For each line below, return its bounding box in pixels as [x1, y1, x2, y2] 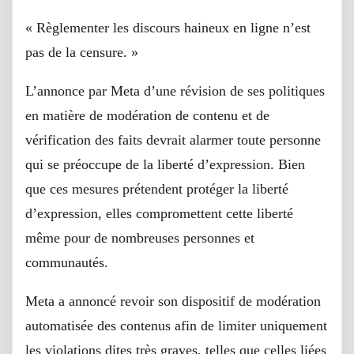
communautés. [25, 254, 108, 270]
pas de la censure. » [25, 43, 138, 60]
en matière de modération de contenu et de [25, 107, 269, 123]
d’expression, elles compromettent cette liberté [25, 205, 293, 221]
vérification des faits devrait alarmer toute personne [25, 131, 321, 148]
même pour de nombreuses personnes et [25, 229, 254, 246]
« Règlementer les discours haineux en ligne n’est [25, 19, 311, 36]
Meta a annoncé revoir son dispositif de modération [25, 292, 321, 309]
